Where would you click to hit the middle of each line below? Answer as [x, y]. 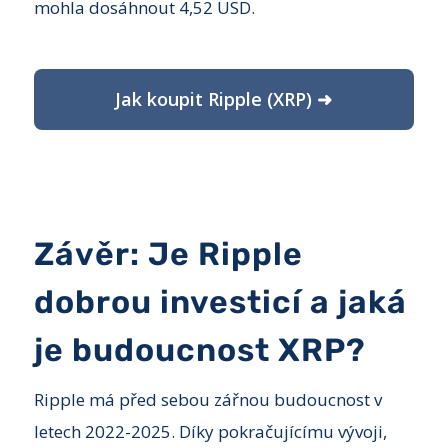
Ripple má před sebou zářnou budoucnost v [207, 399]
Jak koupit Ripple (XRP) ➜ [224, 98]
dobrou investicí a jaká [220, 301]
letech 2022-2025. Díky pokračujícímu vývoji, [210, 431]
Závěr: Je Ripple [168, 253]
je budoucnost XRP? [199, 349]
